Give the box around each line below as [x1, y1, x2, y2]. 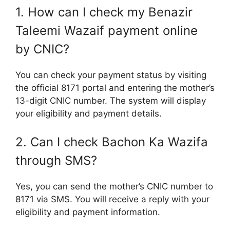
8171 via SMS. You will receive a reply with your [15, 194, 209, 205]
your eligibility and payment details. [15, 108, 162, 119]
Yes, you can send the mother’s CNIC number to [15, 181, 213, 192]
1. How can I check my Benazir [15, 4, 193, 20]
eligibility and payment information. [15, 207, 160, 218]
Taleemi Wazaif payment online [15, 23, 198, 38]
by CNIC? [15, 41, 69, 56]
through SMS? [15, 153, 97, 168]
